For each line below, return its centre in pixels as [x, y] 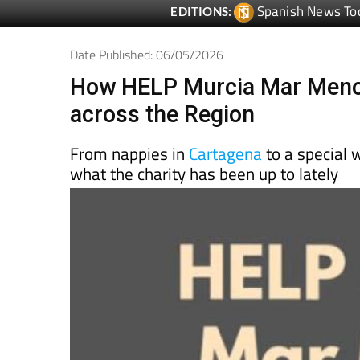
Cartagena [225, 154]
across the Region [162, 115]
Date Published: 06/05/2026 [147, 55]
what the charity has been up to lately [204, 174]
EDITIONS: [201, 12]
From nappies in [129, 154]
